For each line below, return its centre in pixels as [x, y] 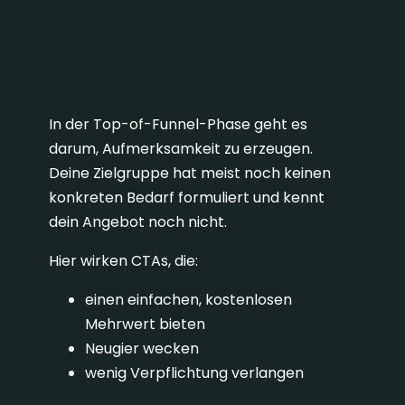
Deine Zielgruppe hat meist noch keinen [189, 174]
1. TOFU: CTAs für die [155, 56]
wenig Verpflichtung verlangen [194, 373]
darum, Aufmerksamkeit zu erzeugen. [180, 149]
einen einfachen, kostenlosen [188, 300]
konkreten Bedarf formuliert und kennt [186, 198]
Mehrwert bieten [145, 325]
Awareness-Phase [148, 84]
